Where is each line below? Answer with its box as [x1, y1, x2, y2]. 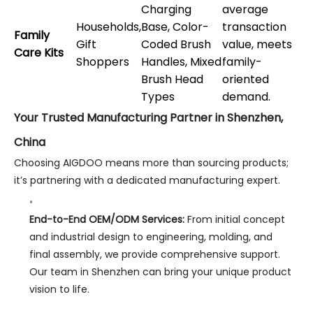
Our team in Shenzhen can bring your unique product [29, 265, 291, 279]
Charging [141, 1, 191, 18]
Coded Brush [141, 36, 211, 53]
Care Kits [14, 45, 64, 61]
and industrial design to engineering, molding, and [29, 230, 272, 244]
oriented [222, 71, 269, 88]
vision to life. [29, 282, 89, 296]
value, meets [222, 36, 292, 53]
